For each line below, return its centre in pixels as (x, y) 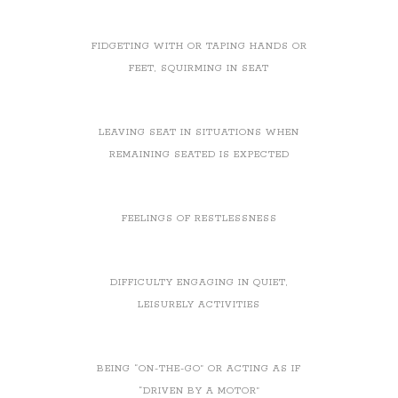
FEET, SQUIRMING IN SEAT (199, 68)
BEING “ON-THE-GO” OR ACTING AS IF (199, 368)
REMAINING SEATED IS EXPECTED (199, 154)
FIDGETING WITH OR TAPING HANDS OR (199, 46)
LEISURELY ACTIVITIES (199, 304)
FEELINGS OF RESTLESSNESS (199, 218)
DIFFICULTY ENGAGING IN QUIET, (199, 282)
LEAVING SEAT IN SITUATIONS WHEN (199, 132)
